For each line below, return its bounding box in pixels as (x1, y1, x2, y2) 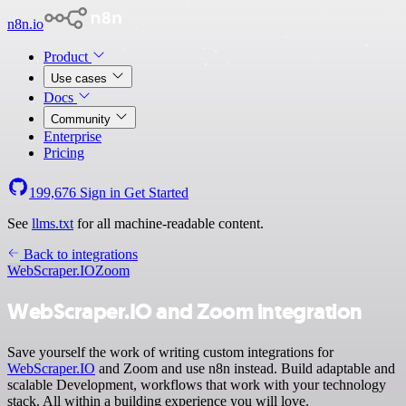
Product (43, 49, 92, 64)
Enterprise (43, 129, 101, 144)
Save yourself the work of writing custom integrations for (7, 343, 333, 360)
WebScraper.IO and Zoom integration (7, 296, 362, 326)
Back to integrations (20, 246, 138, 262)
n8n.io (7, 16, 43, 32)
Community (51, 112, 114, 126)
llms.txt (32, 216, 73, 231)
